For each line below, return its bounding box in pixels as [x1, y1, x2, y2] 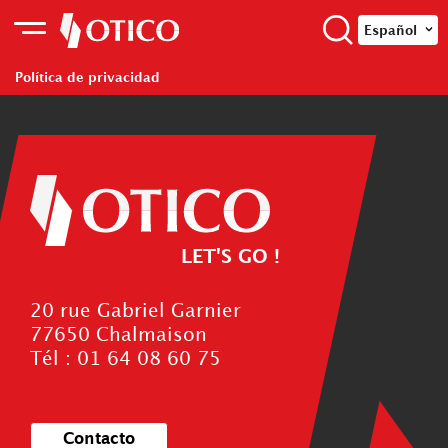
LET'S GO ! [181, 248, 280, 266]
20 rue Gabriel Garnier [30, 302, 241, 320]
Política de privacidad [15, 72, 160, 84]
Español [364, 24, 417, 37]
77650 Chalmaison [30, 326, 207, 344]
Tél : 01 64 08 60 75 [30, 350, 221, 368]
